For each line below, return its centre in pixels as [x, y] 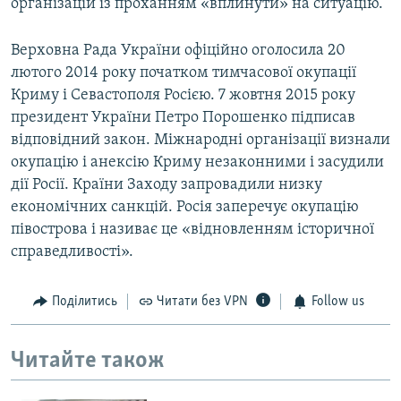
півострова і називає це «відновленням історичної [192, 230]
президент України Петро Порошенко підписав [183, 118]
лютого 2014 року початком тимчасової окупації [183, 73]
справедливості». [72, 252]
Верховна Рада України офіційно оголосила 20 [178, 51]
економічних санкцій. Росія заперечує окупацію [185, 208]
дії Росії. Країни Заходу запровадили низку [166, 185]
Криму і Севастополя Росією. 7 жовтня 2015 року [183, 96]
